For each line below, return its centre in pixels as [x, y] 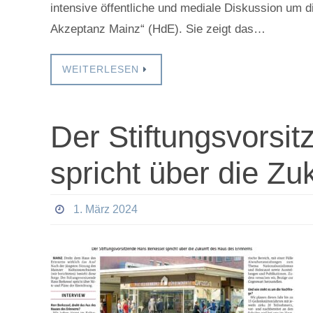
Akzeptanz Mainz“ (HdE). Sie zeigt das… [158, 29]
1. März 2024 [105, 209]
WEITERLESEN [101, 70]
